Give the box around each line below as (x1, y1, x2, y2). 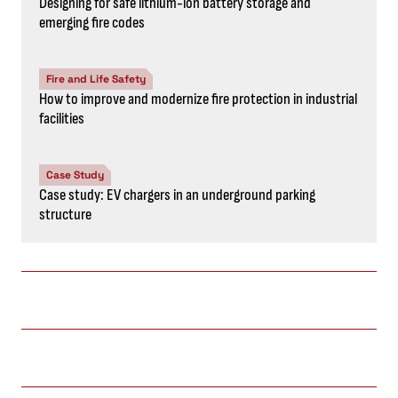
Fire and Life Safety (46, 72, 146, 86)
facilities (39, 109, 84, 128)
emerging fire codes (39, 13, 145, 32)
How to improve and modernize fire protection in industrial (39, 90, 357, 108)
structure (39, 205, 92, 224)
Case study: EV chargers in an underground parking (39, 186, 315, 204)
